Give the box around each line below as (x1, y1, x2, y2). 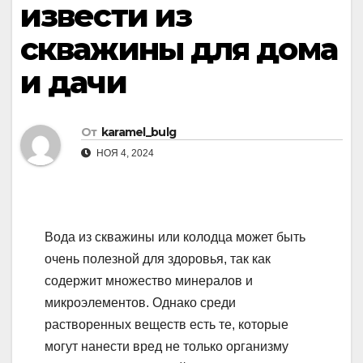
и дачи (20, 63, 126, 101)
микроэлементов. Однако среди (45, 296, 236, 310)
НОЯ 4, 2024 (94, 147, 154, 160)
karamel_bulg (100, 125, 177, 140)
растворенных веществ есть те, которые (45, 318, 288, 332)
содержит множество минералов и (45, 274, 253, 288)
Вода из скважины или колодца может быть (45, 230, 305, 245)
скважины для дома (20, 30, 337, 68)
